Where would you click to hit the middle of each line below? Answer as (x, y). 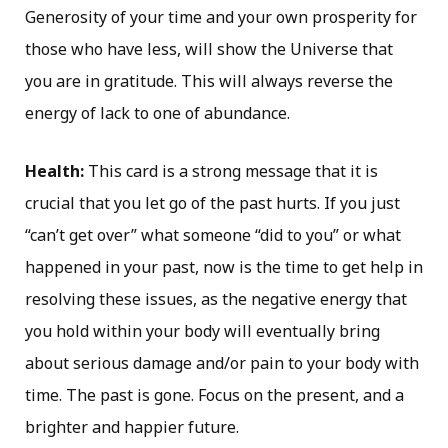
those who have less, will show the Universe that (209, 48)
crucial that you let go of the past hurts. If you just (212, 202)
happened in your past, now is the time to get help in (224, 266)
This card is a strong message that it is (231, 170)
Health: (54, 170)
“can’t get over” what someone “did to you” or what (213, 234)
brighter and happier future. (132, 426)
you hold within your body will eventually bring (202, 330)
